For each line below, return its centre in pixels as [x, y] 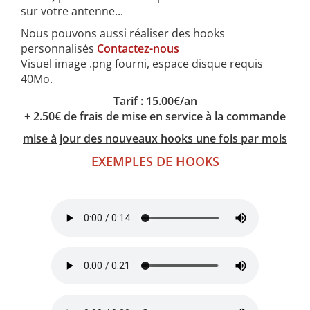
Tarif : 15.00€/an [155, 101]
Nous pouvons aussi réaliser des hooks [123, 33]
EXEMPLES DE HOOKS [155, 161]
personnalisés [59, 48]
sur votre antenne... [72, 11]
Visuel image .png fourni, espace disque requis [142, 64]
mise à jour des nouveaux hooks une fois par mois [155, 138]
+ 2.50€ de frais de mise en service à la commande [155, 116]
